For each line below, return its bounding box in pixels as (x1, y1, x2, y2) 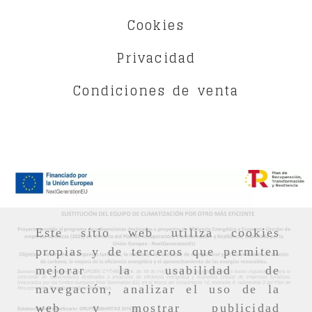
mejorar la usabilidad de (36, 263, 280, 278)
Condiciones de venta (72, 79, 240, 102)
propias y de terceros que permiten (36, 244, 280, 259)
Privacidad (116, 47, 196, 69)
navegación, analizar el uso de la (36, 282, 280, 297)
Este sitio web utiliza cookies (36, 226, 280, 240)
